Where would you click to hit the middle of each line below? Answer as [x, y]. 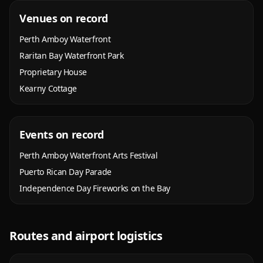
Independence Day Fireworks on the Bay [95, 188]
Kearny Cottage [48, 88]
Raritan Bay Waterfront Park [72, 55]
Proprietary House [53, 72]
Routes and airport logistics [86, 236]
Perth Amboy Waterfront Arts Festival [89, 155]
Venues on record [64, 18]
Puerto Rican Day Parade [65, 172]
